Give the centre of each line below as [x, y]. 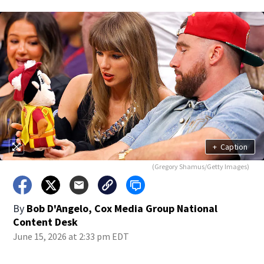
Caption [234, 146]
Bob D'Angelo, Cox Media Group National [122, 208]
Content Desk [46, 222]
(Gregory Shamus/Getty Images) [200, 166]
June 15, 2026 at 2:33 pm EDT [71, 236]
